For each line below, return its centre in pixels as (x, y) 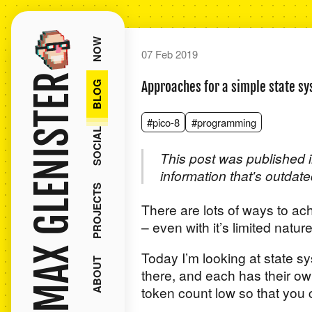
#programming (224, 122)
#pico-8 (164, 122)
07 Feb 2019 (169, 54)
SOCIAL (96, 146)
